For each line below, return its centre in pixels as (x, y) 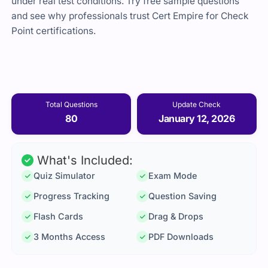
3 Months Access (70, 237)
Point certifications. (54, 31)
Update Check (197, 104)
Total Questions (71, 104)
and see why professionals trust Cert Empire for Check (130, 16)
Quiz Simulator (65, 176)
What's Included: (83, 161)
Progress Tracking (72, 196)
